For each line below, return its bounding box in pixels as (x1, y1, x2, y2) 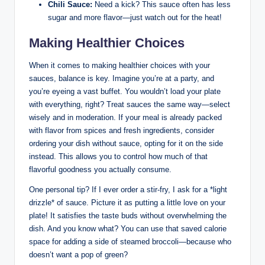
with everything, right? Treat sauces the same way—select (29, 100, 230, 109)
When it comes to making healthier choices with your (29, 61, 210, 70)
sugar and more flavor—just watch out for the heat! (48, 13, 222, 22)
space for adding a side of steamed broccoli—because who (29, 237, 231, 247)
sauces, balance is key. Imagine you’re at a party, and (29, 74, 214, 83)
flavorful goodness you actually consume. (29, 165, 172, 174)
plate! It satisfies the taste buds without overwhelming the (29, 211, 227, 221)
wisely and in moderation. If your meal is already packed (29, 113, 222, 122)
